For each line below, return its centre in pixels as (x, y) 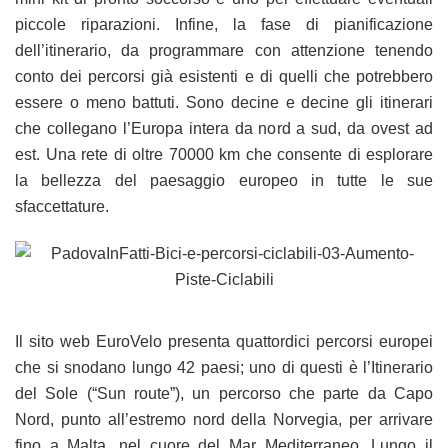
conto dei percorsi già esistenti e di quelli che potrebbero (224, 76)
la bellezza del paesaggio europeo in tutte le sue (224, 180)
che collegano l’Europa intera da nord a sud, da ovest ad (224, 128)
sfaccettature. (62, 206)
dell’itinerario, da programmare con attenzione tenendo (224, 50)
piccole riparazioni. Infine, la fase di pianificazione (224, 24)
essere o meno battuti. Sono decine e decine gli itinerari (224, 102)
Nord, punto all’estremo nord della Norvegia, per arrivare (224, 419)
